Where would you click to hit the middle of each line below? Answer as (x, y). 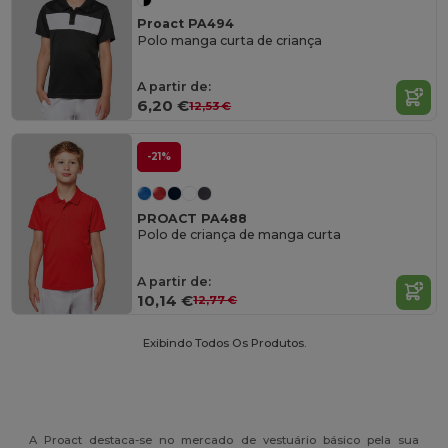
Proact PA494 (186, 24)
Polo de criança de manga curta (239, 235)
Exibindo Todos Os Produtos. (224, 343)
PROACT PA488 (192, 218)
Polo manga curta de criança (230, 40)
